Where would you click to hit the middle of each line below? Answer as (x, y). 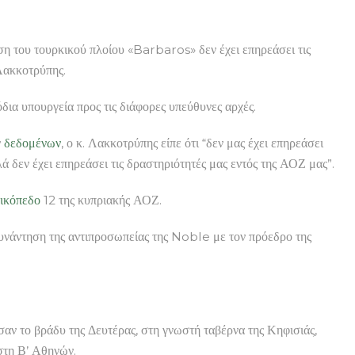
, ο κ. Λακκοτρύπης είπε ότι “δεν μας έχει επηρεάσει (192, 143)
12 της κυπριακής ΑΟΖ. (101, 200)
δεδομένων (32, 143)
